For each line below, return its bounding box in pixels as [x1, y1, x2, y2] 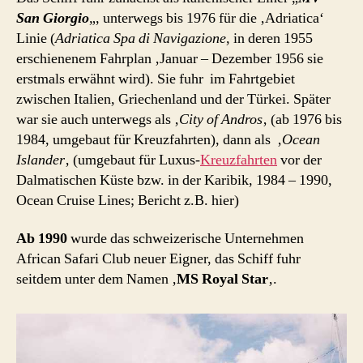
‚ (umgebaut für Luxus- [65, 150, 200, 169]
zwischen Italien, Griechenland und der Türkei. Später [16, 89, 331, 109]
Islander [16, 150, 65, 169]
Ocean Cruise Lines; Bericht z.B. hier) [16, 190, 239, 210]
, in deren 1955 [226, 28, 313, 48]
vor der [277, 150, 322, 169]
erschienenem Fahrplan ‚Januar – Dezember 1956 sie [16, 49, 323, 68]
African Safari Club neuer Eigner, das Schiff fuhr [16, 250, 301, 269]
